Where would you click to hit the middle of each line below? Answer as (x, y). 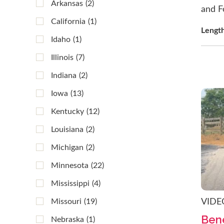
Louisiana (67, 129)
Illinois (62, 57)
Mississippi (70, 183)
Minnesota (70, 165)
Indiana (64, 75)
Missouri (66, 201)
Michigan (67, 147)
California (68, 21)
